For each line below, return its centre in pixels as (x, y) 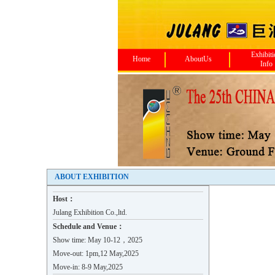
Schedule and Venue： (88, 227)
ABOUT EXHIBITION (92, 177)
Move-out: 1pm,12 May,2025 (96, 254)
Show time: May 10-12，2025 (98, 240)
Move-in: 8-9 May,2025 (88, 267)
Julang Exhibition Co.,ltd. (90, 212)
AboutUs (198, 59)
